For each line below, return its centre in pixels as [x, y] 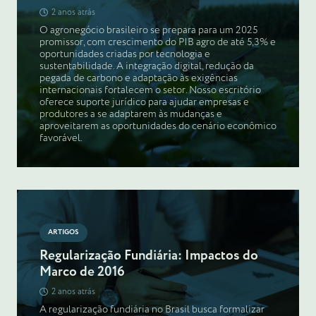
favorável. [61, 139]
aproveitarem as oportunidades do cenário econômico [158, 127]
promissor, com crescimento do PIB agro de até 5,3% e [158, 43]
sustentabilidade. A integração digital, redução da [147, 67]
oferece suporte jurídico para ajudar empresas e [144, 103]
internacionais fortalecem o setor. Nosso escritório [150, 91]
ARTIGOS [63, 233]
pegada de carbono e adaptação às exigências [139, 79]
